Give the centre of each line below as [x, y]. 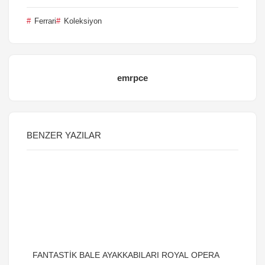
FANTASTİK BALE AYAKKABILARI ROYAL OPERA [126, 255]
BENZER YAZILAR [64, 135]
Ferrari [44, 21]
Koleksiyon [82, 21]
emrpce [132, 78]
